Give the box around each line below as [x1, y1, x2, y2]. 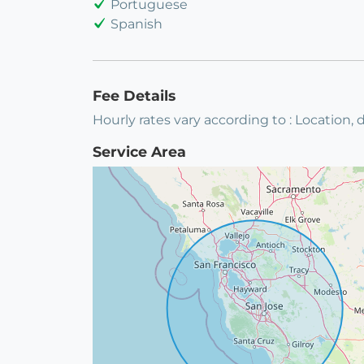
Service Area [93, 143, 186, 161]
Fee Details [93, 87, 175, 105]
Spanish [110, 16, 162, 32]
